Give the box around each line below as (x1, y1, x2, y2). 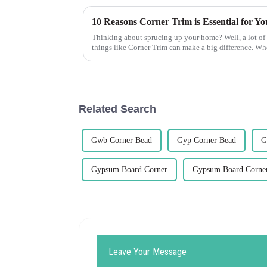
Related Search (79, 103, 156, 115)
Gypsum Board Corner (91, 164, 167, 174)
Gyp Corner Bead (177, 135, 236, 145)
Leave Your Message (108, 246, 187, 257)
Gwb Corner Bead (91, 135, 152, 145)
